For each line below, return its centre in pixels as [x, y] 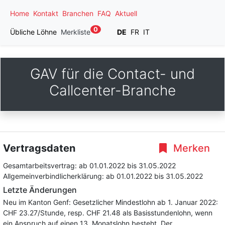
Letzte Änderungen [40, 190]
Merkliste [76, 32]
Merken [190, 148]
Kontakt [46, 13]
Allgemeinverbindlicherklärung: [54, 176]
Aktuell [126, 13]
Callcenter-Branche [113, 90]
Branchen [78, 13]
